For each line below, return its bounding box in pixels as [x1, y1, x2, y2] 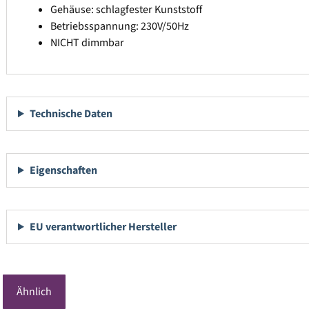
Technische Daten [29, 106, 112, 122]
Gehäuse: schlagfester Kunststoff [50, 2, 202, 18]
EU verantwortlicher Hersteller [29, 219, 177, 235]
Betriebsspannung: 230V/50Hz [50, 19, 189, 34]
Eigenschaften [29, 163, 97, 179]
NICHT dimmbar [50, 35, 124, 51]
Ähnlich [17, 284, 52, 300]
